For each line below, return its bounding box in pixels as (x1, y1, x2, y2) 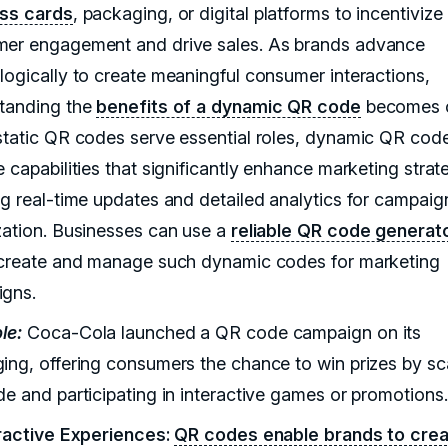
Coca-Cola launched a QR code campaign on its (22, 322, 422, 344)
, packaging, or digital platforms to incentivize (72, 3, 443, 25)
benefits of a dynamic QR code (96, 96, 361, 118)
